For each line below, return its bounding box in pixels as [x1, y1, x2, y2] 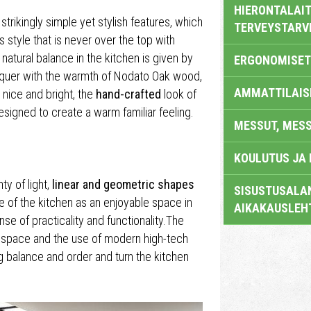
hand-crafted [96, 87, 161, 101]
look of [161, 87, 196, 101]
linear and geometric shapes [52, 177, 194, 192]
